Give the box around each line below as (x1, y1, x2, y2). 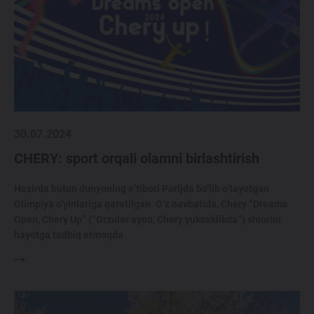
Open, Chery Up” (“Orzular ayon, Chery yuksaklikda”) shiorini (14, 214, 281, 226)
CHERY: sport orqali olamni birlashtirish (14, 150, 259, 168)
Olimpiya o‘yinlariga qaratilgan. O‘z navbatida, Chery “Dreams (14, 198, 287, 210)
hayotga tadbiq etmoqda (14, 229, 123, 241)
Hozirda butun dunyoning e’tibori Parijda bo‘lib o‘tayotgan (14, 183, 269, 195)
